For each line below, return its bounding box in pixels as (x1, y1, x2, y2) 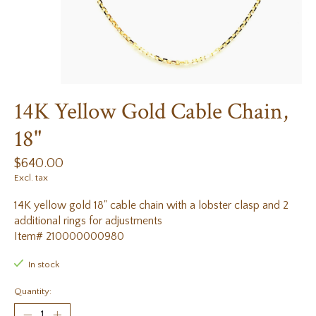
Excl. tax (14, 173, 48, 183)
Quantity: (14, 286, 51, 296)
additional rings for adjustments (14, 214, 162, 228)
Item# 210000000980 (14, 230, 124, 243)
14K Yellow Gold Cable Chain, (14, 97, 288, 128)
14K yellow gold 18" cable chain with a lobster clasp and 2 (14, 199, 288, 212)
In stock (28, 260, 59, 270)
